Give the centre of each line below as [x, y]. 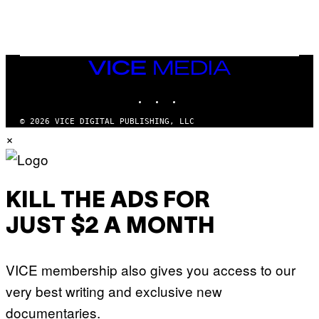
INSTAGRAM [187, 92]
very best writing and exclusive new [114, 291]
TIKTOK [197, 92]
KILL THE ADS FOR [108, 202]
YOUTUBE [216, 92]
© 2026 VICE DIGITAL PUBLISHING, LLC [107, 121]
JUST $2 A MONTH [110, 227]
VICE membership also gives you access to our [151, 269]
